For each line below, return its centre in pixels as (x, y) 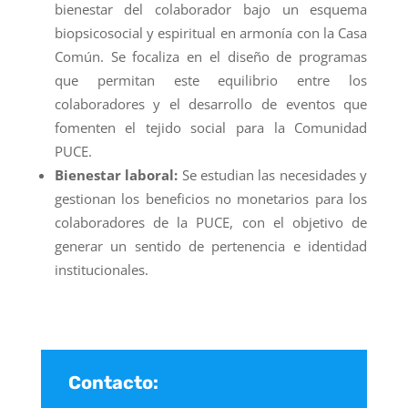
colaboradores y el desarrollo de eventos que (211, 103)
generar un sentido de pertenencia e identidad (211, 245)
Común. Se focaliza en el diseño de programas (211, 56)
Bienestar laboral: (116, 174)
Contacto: (113, 382)
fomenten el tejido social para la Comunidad (211, 127)
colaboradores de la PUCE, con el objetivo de (211, 222)
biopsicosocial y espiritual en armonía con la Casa (211, 32)
